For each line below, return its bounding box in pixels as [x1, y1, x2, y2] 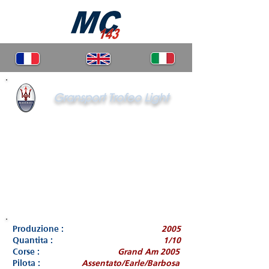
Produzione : [13, 223, 64, 234]
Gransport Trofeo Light [53, 91, 169, 104]
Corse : [13, 246, 40, 257]
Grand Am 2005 [118, 246, 180, 257]
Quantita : [13, 235, 53, 246]
